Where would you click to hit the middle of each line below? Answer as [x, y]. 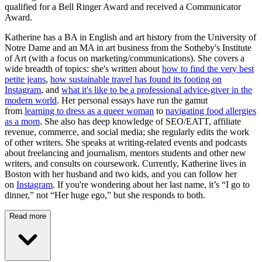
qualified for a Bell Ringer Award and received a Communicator [123, 7]
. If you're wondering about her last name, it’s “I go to [151, 185]
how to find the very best [208, 69]
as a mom [22, 122]
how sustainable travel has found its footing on [136, 80]
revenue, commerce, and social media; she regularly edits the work [127, 132]
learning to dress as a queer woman [89, 111]
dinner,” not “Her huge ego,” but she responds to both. [105, 195]
